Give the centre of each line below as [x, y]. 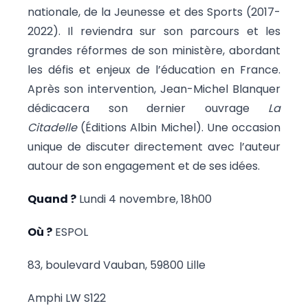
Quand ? [52, 199]
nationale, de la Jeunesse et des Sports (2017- [154, 12]
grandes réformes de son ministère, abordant [154, 51]
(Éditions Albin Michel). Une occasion [179, 128]
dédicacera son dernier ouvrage [148, 109]
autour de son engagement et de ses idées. [144, 166]
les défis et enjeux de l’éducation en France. [154, 70]
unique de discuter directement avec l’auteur [154, 147]
